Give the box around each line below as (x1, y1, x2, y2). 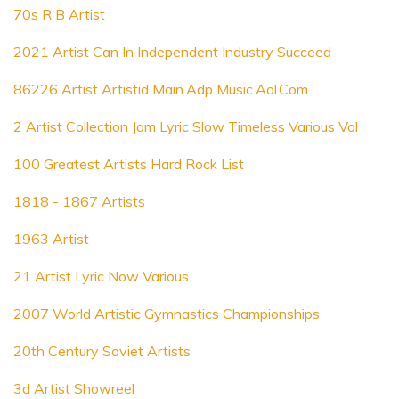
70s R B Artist (13, 5, 105, 23)
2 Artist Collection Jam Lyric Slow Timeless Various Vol (13, 118, 358, 135)
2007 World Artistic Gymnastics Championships (13, 305, 320, 322)
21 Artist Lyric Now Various (13, 267, 189, 285)
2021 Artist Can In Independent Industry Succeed (13, 43, 331, 61)
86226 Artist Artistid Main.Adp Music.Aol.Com (13, 80, 308, 98)
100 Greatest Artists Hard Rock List (13, 155, 244, 173)
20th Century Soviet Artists (13, 342, 191, 360)
